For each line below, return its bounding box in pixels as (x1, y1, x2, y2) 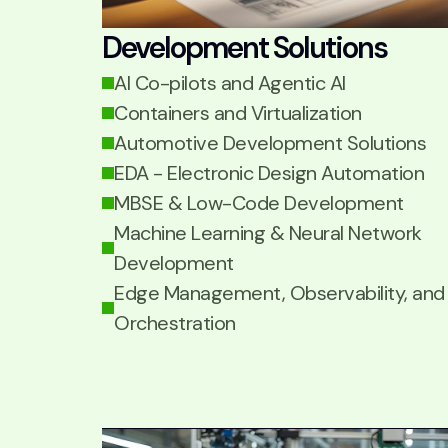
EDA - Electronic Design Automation (114, 160, 424, 186)
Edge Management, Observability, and (114, 280, 445, 306)
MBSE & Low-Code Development (114, 190, 404, 216)
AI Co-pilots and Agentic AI (114, 70, 346, 96)
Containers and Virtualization (114, 100, 362, 126)
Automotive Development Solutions (114, 130, 426, 156)
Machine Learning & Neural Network (114, 220, 422, 246)
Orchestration (114, 310, 236, 336)
